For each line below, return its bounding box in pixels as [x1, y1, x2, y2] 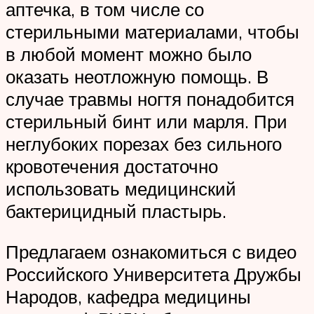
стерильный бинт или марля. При [6, 110, 287, 133]
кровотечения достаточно [6, 155, 218, 178]
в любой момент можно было [6, 43, 252, 66]
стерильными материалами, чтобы [6, 20, 299, 43]
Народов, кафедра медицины [6, 285, 251, 308]
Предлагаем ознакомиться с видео [6, 240, 296, 263]
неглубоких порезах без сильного [6, 132, 282, 156]
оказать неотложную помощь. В [6, 65, 268, 88]
